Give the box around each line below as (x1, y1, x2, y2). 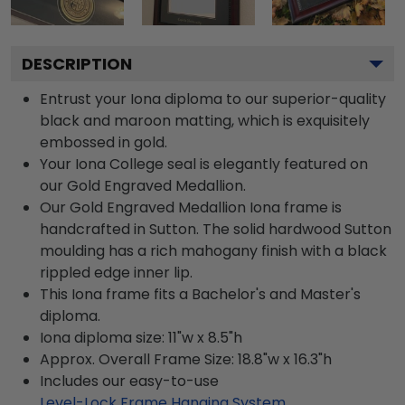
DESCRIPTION (22, 52, 132, 75)
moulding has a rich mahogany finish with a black (40, 240, 387, 261)
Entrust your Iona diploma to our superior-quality (40, 89, 386, 109)
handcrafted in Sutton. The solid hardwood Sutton (40, 219, 391, 240)
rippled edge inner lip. (40, 262, 193, 283)
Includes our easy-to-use (40, 371, 219, 391)
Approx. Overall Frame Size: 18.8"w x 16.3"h (40, 349, 332, 370)
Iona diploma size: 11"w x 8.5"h (40, 327, 242, 348)
